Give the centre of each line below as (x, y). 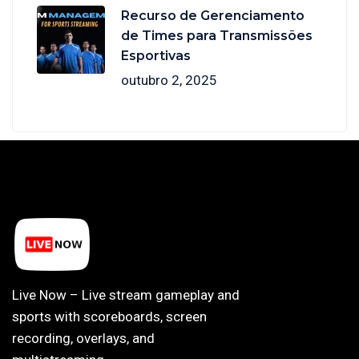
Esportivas (156, 56)
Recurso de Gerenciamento (213, 16)
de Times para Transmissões (217, 36)
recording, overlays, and (83, 339)
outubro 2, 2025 (169, 81)
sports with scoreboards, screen (109, 317)
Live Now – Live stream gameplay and (126, 295)
